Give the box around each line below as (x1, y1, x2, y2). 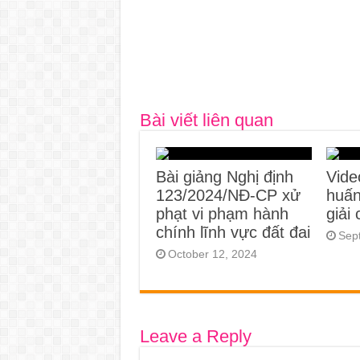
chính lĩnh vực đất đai (155, 223, 310, 241)
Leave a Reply (139, 325, 252, 346)
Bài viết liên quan (139, 109, 273, 130)
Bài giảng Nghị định (155, 167, 293, 186)
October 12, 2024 (167, 247, 257, 260)
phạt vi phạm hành (155, 204, 288, 223)
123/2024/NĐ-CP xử (155, 186, 301, 204)
